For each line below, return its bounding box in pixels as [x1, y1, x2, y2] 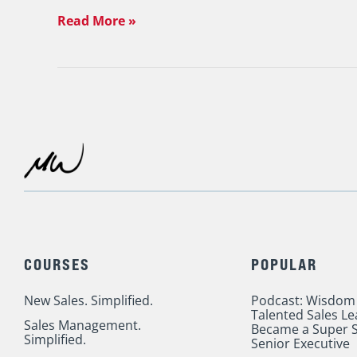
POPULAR [251, 253, 317, 274]
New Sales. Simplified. [24, 291, 153, 309]
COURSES [24, 253, 90, 274]
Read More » [57, 11, 136, 29]
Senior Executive [251, 334, 350, 352]
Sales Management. [24, 316, 141, 334]
